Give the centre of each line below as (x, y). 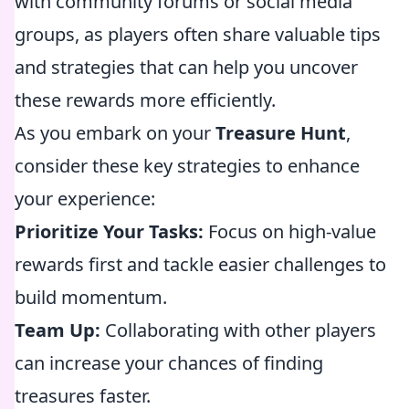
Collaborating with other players (238, 330)
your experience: (85, 199)
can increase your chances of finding (169, 363)
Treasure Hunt (281, 133)
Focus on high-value (290, 231)
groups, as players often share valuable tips (198, 34)
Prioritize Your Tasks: (109, 231)
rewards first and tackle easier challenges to (200, 264)
